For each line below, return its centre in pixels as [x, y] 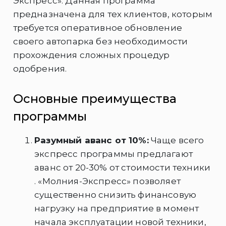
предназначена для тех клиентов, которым [113, 14]
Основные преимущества [95, 99]
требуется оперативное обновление [97, 28]
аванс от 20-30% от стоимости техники [123, 168]
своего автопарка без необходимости [100, 42]
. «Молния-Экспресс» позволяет [107, 181]
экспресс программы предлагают [114, 154]
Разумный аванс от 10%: [92, 140]
